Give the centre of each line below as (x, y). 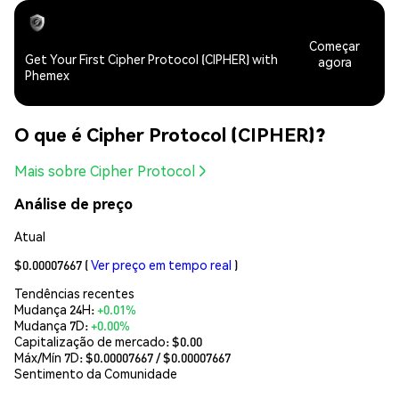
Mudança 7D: (53, 325)
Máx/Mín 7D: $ (54, 357)
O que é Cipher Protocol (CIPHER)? (170, 134)
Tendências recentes (74, 293)
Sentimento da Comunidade (96, 373)
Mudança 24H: (56, 309)
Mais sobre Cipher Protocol (105, 171)
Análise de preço (73, 204)
